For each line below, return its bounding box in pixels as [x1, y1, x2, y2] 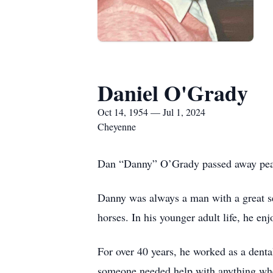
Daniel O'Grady [97, 77, 248, 108]
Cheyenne [97, 120, 136, 133]
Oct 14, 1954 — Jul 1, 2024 [97, 105, 205, 118]
